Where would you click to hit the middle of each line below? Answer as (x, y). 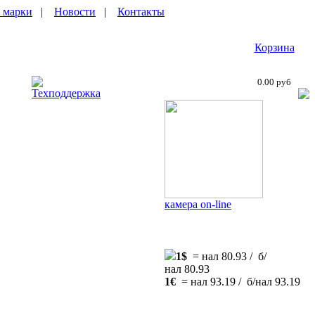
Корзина (274, 47)
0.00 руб (274, 82)
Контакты (141, 12)
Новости (75, 12)
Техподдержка (66, 93)
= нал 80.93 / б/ (227, 256)
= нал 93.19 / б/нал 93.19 (238, 282)
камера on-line (198, 204)
